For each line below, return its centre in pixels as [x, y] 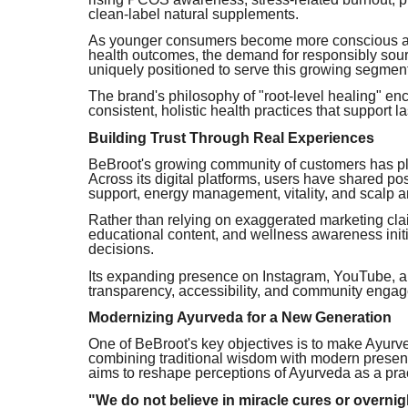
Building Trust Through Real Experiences [231, 138]
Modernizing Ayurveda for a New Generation [240, 317]
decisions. [121, 250]
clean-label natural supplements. [194, 14]
